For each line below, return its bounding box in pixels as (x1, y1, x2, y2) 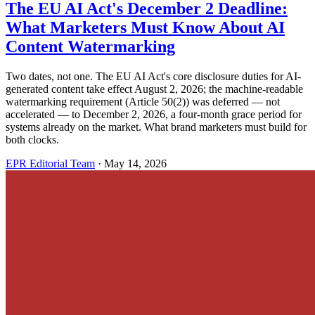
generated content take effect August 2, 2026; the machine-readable (6, 82, 303, 95)
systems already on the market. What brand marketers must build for (6, 120, 307, 133)
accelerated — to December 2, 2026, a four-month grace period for (6, 108, 302, 120)
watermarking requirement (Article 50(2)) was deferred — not (6, 95, 280, 108)
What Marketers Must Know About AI (6, 18, 285, 37)
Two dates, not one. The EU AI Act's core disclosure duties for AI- (6, 70, 301, 82)
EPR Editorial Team (6, 157, 95, 169)
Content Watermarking (6, 37, 175, 56)
